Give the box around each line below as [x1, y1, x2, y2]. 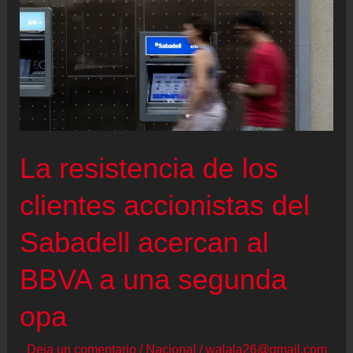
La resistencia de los [20, 152, 279, 185]
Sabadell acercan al [20, 226, 269, 259]
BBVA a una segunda [20, 263, 288, 296]
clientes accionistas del [20, 189, 310, 222]
